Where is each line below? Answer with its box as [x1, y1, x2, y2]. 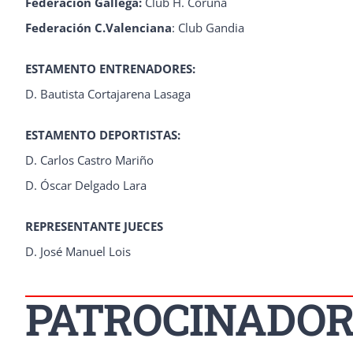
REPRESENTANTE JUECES [24, 218, 163, 234]
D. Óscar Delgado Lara [24, 177, 147, 193]
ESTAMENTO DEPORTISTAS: [24, 127, 180, 143]
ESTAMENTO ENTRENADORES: [24, 61, 195, 76]
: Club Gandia [171, 20, 244, 35]
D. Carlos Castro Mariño [24, 152, 154, 168]
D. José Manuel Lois [24, 243, 131, 259]
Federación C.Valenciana [24, 20, 172, 35]
